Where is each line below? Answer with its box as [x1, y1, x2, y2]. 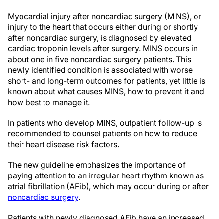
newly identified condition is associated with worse [8, 65, 193, 75]
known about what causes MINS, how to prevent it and [8, 87, 204, 96]
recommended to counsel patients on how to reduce [8, 129, 197, 138]
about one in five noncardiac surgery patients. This [8, 54, 191, 64]
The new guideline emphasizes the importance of [8, 160, 186, 170]
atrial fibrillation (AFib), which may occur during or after [8, 181, 209, 191]
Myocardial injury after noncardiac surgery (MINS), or [8, 11, 201, 21]
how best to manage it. [8, 97, 90, 107]
